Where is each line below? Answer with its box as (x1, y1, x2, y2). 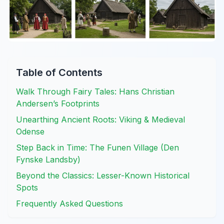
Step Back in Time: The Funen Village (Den (16, 142, 179, 152)
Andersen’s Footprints (16, 98, 99, 108)
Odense (16, 126, 44, 136)
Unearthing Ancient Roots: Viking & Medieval (16, 114, 185, 124)
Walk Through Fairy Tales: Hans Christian (16, 86, 174, 96)
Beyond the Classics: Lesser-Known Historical (16, 170, 189, 180)
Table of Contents (16, 66, 102, 78)
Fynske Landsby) (16, 154, 80, 164)
